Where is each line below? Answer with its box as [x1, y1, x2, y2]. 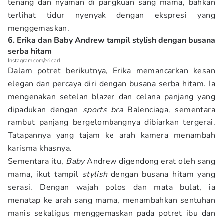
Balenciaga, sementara [123, 104, 215, 115]
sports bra [82, 104, 123, 115]
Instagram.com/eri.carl [8, 57, 60, 64]
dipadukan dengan [8, 104, 83, 115]
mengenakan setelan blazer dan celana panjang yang [8, 91, 215, 102]
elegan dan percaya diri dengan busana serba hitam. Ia [8, 78, 215, 89]
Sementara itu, [8, 156, 66, 167]
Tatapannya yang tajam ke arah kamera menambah [8, 130, 215, 141]
